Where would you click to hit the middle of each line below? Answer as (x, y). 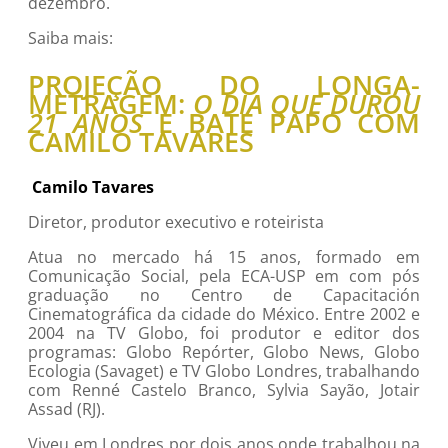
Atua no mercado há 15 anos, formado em (224, 257)
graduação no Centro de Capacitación (224, 295)
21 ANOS (85, 123)
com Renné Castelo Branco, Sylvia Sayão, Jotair (224, 390)
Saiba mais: (70, 38)
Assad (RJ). (66, 409)
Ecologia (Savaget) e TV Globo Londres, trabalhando (224, 371)
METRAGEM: (110, 104)
